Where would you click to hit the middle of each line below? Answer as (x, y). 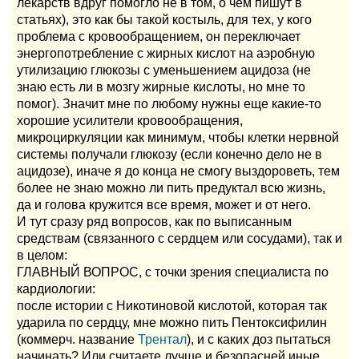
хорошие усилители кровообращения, (130, 120)
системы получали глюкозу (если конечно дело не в (169, 154)
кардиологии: (56, 288)
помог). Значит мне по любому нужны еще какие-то (169, 103)
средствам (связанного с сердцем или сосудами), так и (179, 238)
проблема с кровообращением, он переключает (159, 36)
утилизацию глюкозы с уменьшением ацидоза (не (164, 70)
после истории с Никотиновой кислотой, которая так (172, 305)
